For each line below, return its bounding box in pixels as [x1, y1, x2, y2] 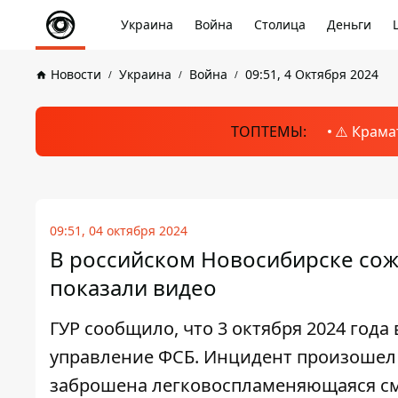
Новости [51, 66, 101, 83]
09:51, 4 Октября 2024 [245, 66, 378, 83]
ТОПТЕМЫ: [230, 122, 306, 141]
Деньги [327, 16, 371, 33]
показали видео [50, 273, 217, 302]
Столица [254, 16, 306, 33]
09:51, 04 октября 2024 [50, 222, 187, 239]
